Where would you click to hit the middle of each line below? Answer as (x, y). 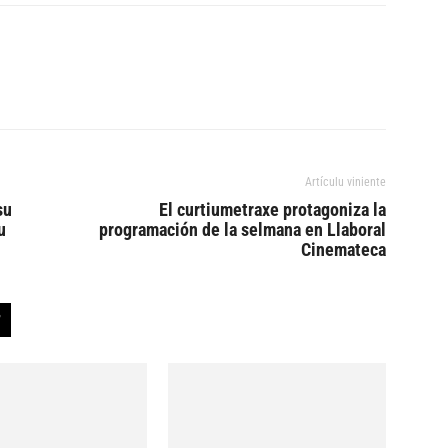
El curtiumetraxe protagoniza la (272, 209)
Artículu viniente (345, 182)
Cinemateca (343, 249)
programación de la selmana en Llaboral (242, 229)
